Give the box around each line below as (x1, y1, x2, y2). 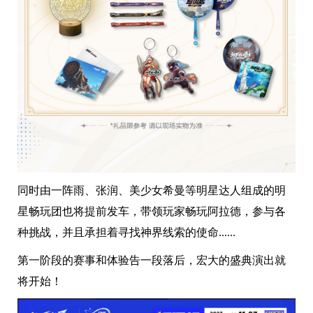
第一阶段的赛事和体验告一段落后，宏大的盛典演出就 (17, 254, 286, 266)
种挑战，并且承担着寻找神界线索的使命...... (17, 226, 235, 238)
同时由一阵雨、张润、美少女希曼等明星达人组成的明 (17, 184, 286, 196)
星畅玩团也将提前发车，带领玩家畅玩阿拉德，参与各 (17, 205, 286, 217)
